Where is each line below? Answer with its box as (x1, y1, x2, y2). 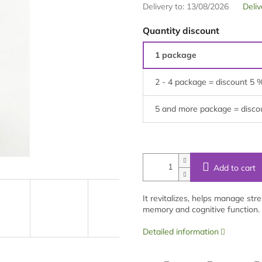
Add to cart (213, 162, 256, 173)
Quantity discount (143, 25, 219, 37)
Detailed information (143, 226, 219, 237)
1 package (155, 49, 196, 60)
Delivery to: (143, 1, 184, 12)
